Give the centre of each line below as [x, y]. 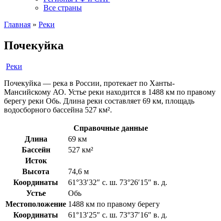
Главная [17, 24]
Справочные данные [110, 128]
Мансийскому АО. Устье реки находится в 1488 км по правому [110, 92]
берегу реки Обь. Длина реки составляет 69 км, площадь [99, 101]
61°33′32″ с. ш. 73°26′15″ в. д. [118, 182]
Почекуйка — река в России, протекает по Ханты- [89, 83]
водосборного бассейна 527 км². [58, 110]
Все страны [63, 8]
